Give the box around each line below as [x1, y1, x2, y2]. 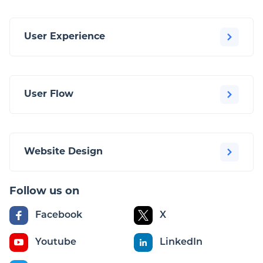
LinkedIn [159, 237, 203, 247]
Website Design [24, 147, 103, 157]
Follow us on [9, 186, 79, 197]
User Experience [24, 32, 105, 42]
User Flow [24, 90, 73, 99]
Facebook [35, 210, 82, 220]
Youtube [35, 237, 76, 247]
